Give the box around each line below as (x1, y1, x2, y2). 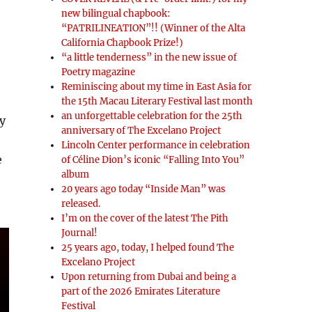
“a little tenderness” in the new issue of (61, 52, 237, 63)
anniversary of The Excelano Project (61, 125, 221, 136)
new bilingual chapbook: (61, 8, 171, 19)
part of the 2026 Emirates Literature (61, 286, 221, 297)
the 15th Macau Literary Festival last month (61, 95, 253, 107)
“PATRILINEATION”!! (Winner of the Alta (61, 22, 246, 34)
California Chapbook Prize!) (61, 37, 184, 49)
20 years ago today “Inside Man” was (61, 183, 226, 195)
